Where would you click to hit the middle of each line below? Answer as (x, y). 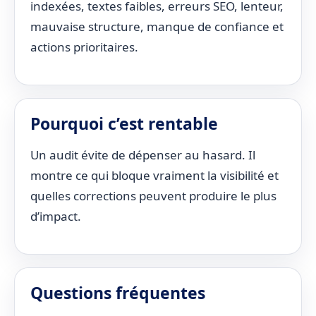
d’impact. (56, 216)
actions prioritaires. (84, 47)
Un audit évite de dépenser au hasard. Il (143, 155)
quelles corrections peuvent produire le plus (153, 196)
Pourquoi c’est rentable (124, 123)
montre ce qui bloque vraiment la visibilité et (154, 175)
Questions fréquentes (118, 293)
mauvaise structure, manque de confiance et (157, 26)
